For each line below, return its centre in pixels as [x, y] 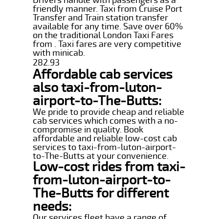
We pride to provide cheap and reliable [109, 112]
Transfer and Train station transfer [101, 17]
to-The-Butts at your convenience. [101, 156]
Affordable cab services [103, 74]
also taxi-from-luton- [98, 88]
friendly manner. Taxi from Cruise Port [108, 9]
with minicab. [59, 53]
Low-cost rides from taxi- [109, 167]
